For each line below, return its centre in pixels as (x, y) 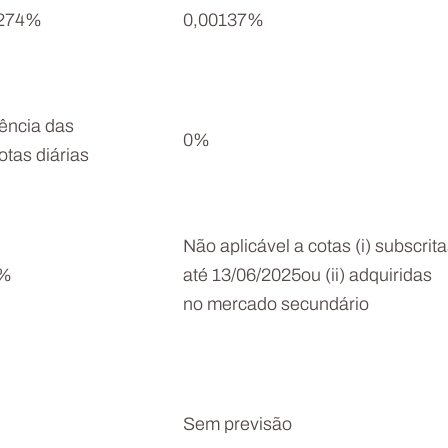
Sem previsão (237, 425)
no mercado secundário (276, 305)
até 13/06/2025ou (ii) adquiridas (307, 276)
